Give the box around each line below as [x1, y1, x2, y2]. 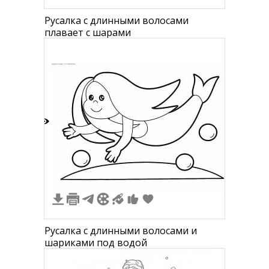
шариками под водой [44, 236, 147, 249]
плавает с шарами [44, 26, 131, 39]
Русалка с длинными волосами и [44, 224, 197, 237]
